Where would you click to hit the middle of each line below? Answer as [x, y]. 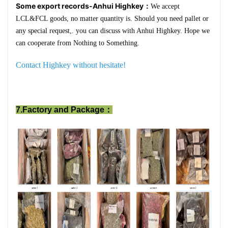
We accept [165, 6]
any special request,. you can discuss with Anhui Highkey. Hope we [113, 31]
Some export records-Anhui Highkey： [83, 6]
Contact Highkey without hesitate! [71, 65]
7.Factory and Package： [64, 110]
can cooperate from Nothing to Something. [78, 43]
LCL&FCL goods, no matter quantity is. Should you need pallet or [112, 19]
